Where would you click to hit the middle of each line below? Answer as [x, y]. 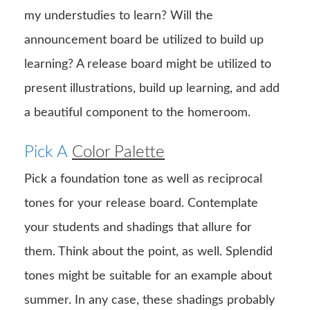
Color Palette [118, 152]
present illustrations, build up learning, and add [152, 88]
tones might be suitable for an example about [148, 276]
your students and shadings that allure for [138, 227]
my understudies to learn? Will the [119, 16]
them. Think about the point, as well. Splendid [148, 252]
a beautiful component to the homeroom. [137, 112]
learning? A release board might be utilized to [148, 64]
